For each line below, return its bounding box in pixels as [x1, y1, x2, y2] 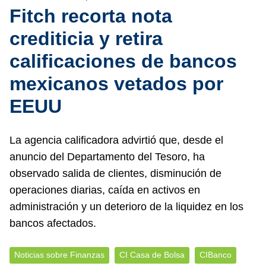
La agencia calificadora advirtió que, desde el [9, 134, 223, 146]
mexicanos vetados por [9, 73, 223, 94]
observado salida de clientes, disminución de [9, 167, 221, 179]
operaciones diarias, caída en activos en [9, 184, 200, 196]
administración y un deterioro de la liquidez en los [9, 201, 243, 213]
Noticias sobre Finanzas [14, 251, 104, 259]
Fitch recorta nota [9, 5, 172, 27]
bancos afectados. [9, 217, 96, 229]
